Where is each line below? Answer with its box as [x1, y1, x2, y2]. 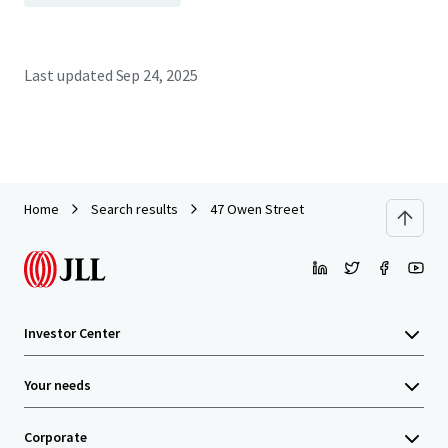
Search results [91, 200, 178, 218]
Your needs [24, 376, 91, 394]
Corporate [24, 428, 87, 446]
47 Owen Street [210, 200, 304, 218]
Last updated [24, 65, 113, 85]
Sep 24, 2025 [115, 65, 199, 85]
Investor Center [24, 324, 120, 342]
